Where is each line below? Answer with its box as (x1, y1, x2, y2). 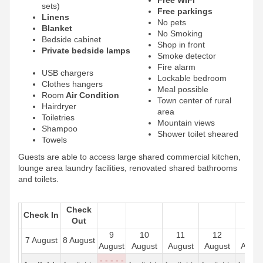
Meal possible (157, 84, 208, 94)
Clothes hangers (42, 79, 103, 89)
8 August (63, 235, 95, 245)
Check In (23, 210, 59, 220)
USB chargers (42, 68, 93, 77)
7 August (25, 235, 58, 245)
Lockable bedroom (157, 73, 227, 83)
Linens (42, 12, 69, 22)
